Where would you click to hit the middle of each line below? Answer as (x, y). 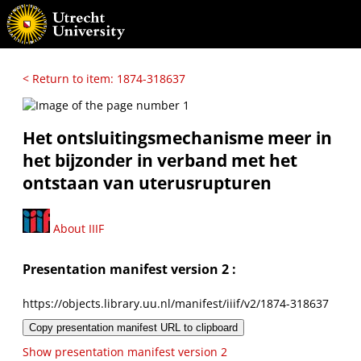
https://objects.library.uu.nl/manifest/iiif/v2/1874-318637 (176, 303)
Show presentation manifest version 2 (125, 351)
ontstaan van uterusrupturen (147, 183)
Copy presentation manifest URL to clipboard (133, 327)
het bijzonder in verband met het (160, 161)
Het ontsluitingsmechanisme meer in (177, 138)
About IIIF (77, 228)
